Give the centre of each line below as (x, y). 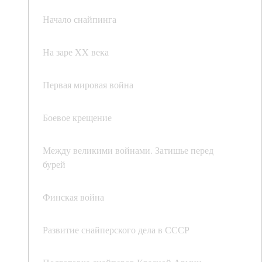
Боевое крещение (77, 118)
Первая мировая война (88, 85)
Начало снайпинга (80, 19)
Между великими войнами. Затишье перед (128, 150)
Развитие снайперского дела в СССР (116, 230)
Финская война (73, 197)
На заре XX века (76, 52)
